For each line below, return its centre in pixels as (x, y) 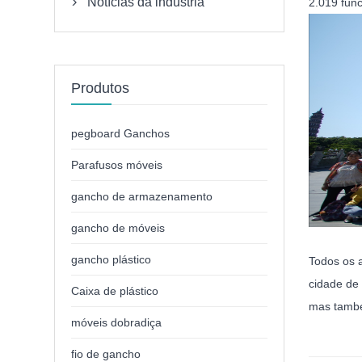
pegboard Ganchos (121, 134)
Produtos (101, 88)
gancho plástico (112, 260)
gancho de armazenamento (142, 197)
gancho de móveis (118, 228)
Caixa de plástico (115, 291)
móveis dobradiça (117, 323)
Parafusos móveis (117, 165)
